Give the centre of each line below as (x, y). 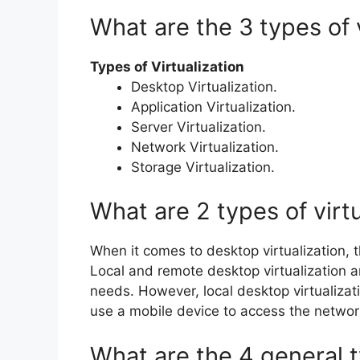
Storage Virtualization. (203, 167)
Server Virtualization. (198, 127)
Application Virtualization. (213, 106)
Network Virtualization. (205, 147)
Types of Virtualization (167, 66)
